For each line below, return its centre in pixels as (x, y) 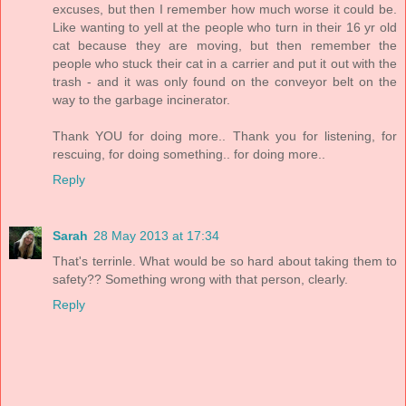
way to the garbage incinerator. (141, 100)
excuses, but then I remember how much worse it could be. (225, 9)
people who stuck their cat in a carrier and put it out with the (225, 63)
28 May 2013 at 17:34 (156, 235)
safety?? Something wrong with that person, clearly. (200, 279)
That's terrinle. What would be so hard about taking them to (225, 261)
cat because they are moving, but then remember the (225, 45)
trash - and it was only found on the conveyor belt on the (225, 82)
